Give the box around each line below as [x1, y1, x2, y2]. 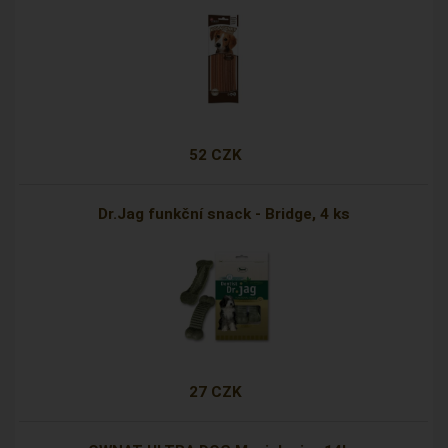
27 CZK [189, 383, 243, 402]
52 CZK [189, 146, 243, 165]
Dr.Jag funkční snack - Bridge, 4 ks [97, 205, 350, 224]
